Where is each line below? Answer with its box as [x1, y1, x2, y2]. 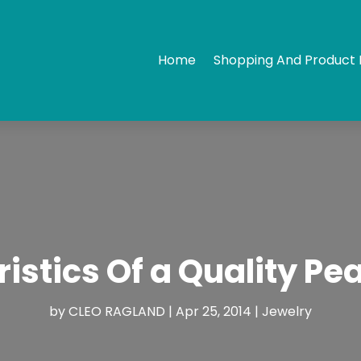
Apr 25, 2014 [176, 301, 251, 321]
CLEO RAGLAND [68, 301, 165, 321]
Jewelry [262, 301, 312, 321]
